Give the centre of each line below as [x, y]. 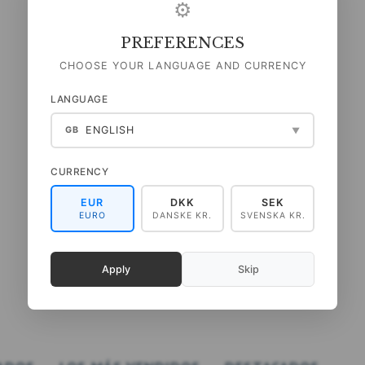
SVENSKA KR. [273, 215]
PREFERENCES [182, 42]
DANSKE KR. [182, 215]
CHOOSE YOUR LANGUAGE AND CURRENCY [182, 65]
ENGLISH [110, 130]
